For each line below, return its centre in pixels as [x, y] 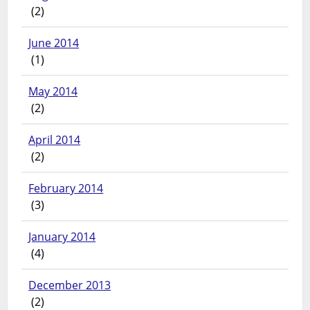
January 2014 [62, 237]
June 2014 [54, 43]
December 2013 [70, 285]
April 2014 [55, 140]
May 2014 [53, 92]
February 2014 [66, 189]
